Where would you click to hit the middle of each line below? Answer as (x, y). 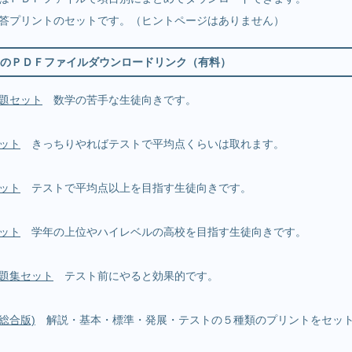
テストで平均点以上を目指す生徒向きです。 (136, 188)
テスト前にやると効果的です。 (136, 276)
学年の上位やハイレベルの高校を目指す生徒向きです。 (163, 232)
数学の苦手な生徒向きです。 (119, 100)
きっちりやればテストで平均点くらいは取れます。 (152, 144)
